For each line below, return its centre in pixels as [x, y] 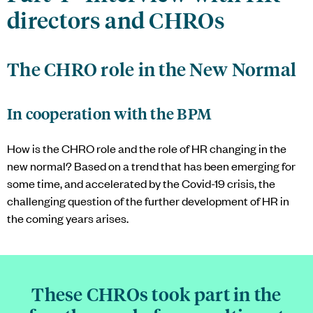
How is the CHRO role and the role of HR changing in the [147, 148]
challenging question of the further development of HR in [148, 200]
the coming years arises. [68, 218]
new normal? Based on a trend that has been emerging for [151, 165]
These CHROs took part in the [156, 293]
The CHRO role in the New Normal [152, 68]
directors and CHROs [116, 19]
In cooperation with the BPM [109, 113]
